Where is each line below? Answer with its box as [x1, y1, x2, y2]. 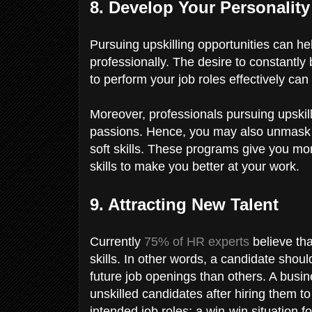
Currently [90, 234, 144, 249]
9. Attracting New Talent [90, 194, 283, 214]
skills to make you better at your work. [90, 159, 303, 173]
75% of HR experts [144, 234, 249, 249]
